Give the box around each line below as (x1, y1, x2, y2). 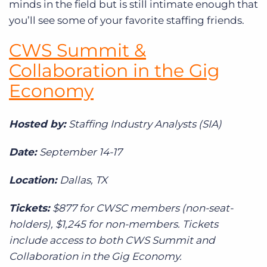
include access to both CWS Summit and (9, 234, 215, 246)
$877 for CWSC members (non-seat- (52, 201, 233, 214)
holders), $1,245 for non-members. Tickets (9, 218, 218, 230)
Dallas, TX (60, 173, 107, 186)
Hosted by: (9, 117, 69, 130)
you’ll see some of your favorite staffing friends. (9, 14, 244, 26)
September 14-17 (39, 145, 122, 158)
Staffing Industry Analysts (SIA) (69, 117, 222, 130)
